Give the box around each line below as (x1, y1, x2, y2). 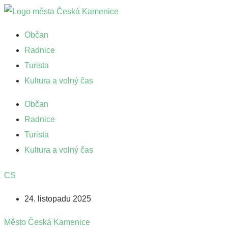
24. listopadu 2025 (24, 194, 91, 203)
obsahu (4, 37, 31, 46)
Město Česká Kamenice (4, 218, 90, 226)
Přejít (4, 7, 22, 15)
